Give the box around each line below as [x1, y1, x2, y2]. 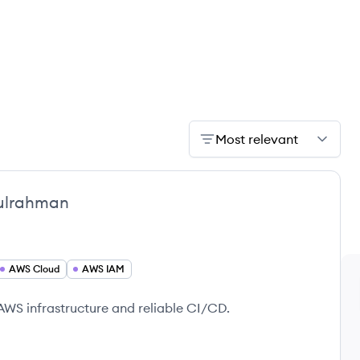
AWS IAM [82, 263, 125, 275]
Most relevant [215, 131, 298, 147]
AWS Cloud [9, 263, 59, 275]
